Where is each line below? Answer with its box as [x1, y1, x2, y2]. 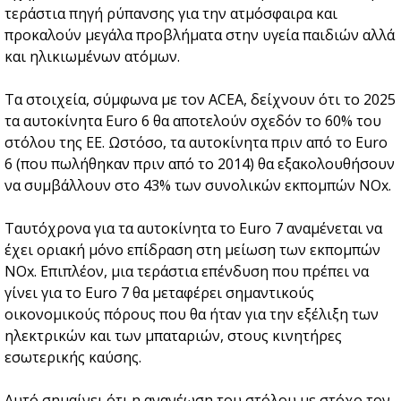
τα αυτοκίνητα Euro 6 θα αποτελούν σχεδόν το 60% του [4, 111, 381, 131]
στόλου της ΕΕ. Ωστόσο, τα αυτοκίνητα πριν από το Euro [4, 132, 388, 152]
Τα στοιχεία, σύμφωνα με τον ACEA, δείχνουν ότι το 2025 [4, 90, 396, 109]
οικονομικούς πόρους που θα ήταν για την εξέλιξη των [4, 304, 379, 324]
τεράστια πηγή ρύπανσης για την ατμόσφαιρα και [4, 4, 337, 23]
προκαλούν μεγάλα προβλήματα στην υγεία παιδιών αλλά [4, 25, 395, 45]
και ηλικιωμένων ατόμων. [4, 47, 180, 66]
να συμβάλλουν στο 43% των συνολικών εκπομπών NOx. [4, 175, 391, 195]
